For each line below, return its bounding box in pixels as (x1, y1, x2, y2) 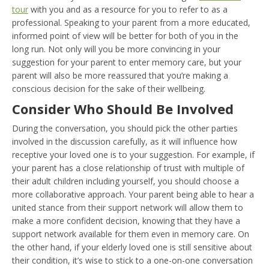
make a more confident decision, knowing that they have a (12, 214, 240, 226)
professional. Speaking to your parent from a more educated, (12, 16, 250, 28)
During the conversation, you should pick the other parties (12, 122, 238, 134)
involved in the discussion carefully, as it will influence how (12, 135, 237, 147)
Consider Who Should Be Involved (12, 99, 234, 118)
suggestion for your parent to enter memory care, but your (12, 56, 241, 68)
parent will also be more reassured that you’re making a (12, 69, 228, 81)
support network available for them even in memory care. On (12, 228, 249, 240)
